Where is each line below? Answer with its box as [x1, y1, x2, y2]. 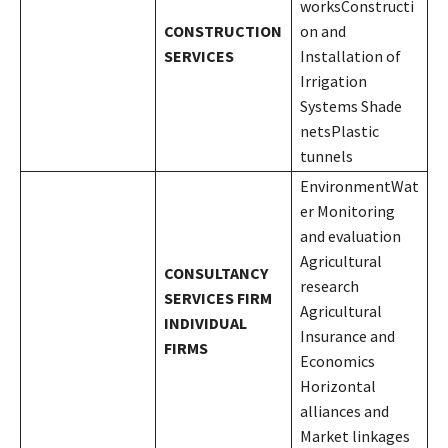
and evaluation [300, 225, 401, 246]
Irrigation [300, 70, 367, 91]
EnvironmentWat [300, 175, 419, 196]
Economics [300, 350, 375, 371]
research [300, 275, 359, 296]
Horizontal [300, 375, 376, 396]
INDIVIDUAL [164, 312, 247, 333]
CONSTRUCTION [164, 20, 282, 41]
